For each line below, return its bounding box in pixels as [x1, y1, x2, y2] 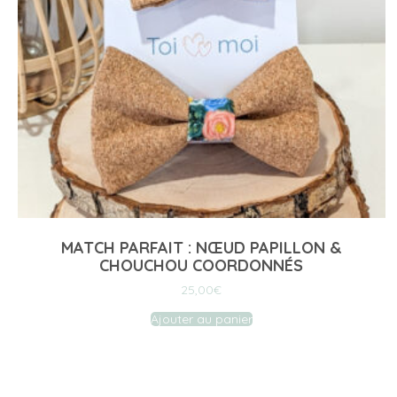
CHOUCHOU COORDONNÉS [99, 255, 304, 276]
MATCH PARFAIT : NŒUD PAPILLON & [60, 237, 342, 259]
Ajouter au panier [150, 311, 253, 328]
